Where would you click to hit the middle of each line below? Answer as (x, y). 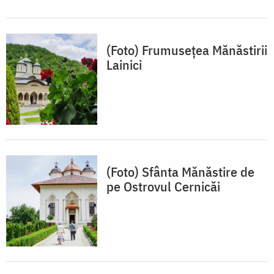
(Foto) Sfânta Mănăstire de (180, 172)
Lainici (124, 65)
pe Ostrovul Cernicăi (163, 187)
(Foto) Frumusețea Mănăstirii (187, 50)
